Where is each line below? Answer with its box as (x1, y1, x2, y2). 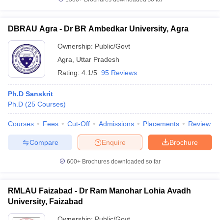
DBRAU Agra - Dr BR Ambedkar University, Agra (8, 25, 189, 33)
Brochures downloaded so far (81, 158, 161, 165)
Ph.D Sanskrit (8, 90, 53, 98)
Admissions (99, 120, 134, 128)
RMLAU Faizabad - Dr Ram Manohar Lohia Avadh (8, 187, 191, 195)
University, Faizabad (8, 197, 83, 206)
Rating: (57, 69, 82, 77)
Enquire (102, 138, 126, 146)
